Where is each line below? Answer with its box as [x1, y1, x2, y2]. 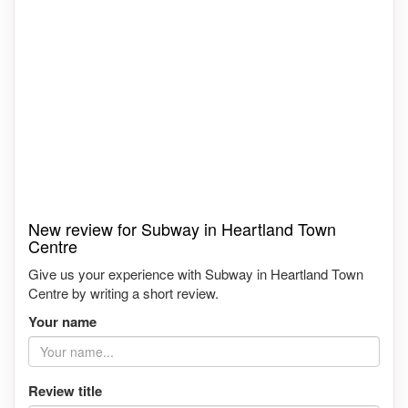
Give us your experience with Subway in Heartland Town [28, 263, 363, 283]
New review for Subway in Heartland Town [28, 216, 336, 240]
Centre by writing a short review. [28, 282, 219, 302]
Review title [28, 380, 102, 401]
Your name [28, 311, 97, 331]
